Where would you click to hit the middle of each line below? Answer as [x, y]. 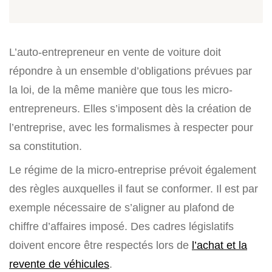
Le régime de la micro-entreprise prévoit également [133, 170]
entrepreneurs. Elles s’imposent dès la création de [130, 108]
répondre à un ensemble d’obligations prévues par [131, 71]
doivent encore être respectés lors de [100, 245]
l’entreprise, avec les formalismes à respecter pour [131, 127]
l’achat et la [219, 245]
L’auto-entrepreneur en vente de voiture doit [115, 52]
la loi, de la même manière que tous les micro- [121, 90]
